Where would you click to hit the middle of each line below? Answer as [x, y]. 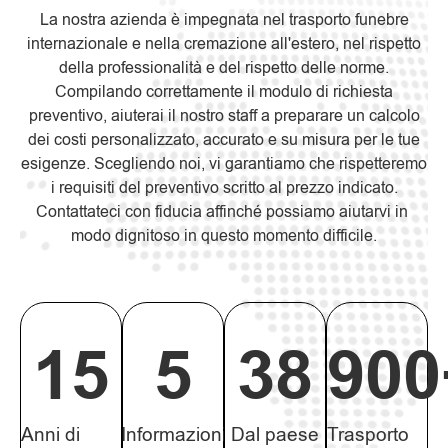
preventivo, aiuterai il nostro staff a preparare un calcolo [224, 116]
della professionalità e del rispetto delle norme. [224, 68]
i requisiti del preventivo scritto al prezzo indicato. [224, 188]
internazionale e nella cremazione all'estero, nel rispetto [224, 44]
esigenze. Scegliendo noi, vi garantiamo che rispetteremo [224, 164]
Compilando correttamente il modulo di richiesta [224, 92]
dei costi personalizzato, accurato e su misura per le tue [224, 140]
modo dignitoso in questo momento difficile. [224, 236]
